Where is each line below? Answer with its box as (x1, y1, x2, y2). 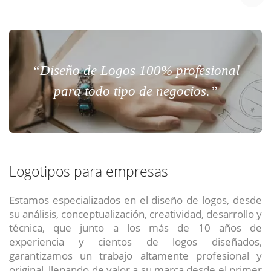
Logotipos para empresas (9, 162, 168, 181)
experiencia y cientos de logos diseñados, (9, 234, 262, 249)
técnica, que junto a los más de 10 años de (9, 220, 262, 235)
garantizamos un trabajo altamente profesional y (9, 248, 262, 263)
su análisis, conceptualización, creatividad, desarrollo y (9, 206, 262, 221)
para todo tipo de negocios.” (53, 83, 218, 99)
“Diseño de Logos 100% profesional (31, 63, 240, 79)
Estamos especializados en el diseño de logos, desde (9, 192, 262, 207)
